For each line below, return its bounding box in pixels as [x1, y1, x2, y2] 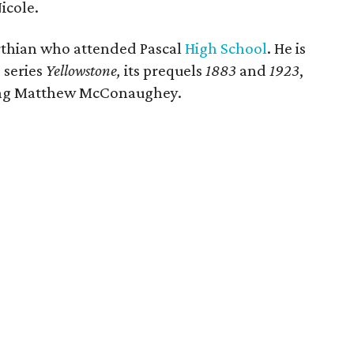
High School [185, 39, 268, 58]
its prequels [124, 61, 206, 80]
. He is [267, 39, 307, 58]
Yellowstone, [46, 61, 125, 80]
